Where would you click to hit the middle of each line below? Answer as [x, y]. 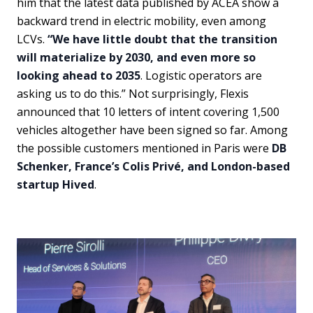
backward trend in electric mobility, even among [141, 21]
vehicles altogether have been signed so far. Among [152, 130]
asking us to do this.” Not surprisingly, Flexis [133, 94]
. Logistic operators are [201, 75]
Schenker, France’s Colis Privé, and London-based [153, 166]
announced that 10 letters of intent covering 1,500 [148, 112]
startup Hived [56, 184]
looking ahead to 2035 [79, 75]
